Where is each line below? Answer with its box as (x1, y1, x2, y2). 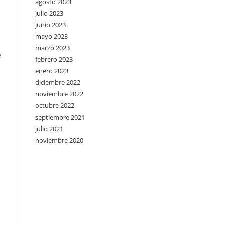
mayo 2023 (35, 32, 68, 41)
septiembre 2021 (35, 113, 85, 122)
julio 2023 (35, 9, 63, 18)
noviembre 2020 (35, 136, 83, 145)
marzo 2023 (35, 43, 70, 52)
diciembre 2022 (35, 78, 80, 87)
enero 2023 (35, 66, 68, 75)
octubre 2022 (35, 101, 74, 110)
